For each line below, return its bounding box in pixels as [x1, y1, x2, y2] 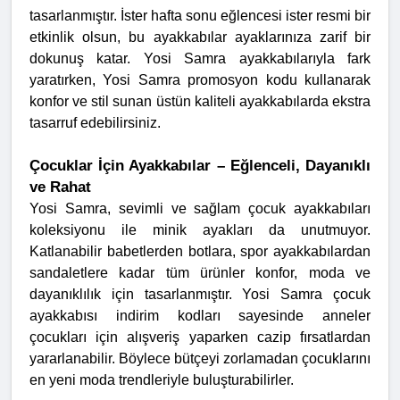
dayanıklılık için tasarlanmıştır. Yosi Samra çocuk [29, 287, 371, 303]
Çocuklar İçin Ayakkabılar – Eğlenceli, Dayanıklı [29, 156, 371, 175]
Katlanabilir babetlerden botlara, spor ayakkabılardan [29, 244, 371, 260]
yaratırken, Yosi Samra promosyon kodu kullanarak [29, 72, 371, 88]
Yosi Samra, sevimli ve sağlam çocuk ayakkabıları [29, 201, 371, 217]
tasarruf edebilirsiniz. [29, 115, 161, 131]
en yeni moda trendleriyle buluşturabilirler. [29, 372, 294, 388]
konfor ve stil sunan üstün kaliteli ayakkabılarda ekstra [29, 94, 371, 110]
